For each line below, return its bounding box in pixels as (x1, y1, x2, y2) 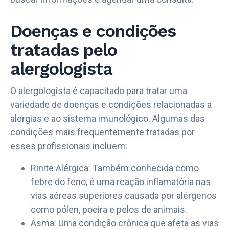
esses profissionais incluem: (10, 140, 127, 151)
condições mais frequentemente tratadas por (10, 126, 195, 138)
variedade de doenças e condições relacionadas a (10, 99, 212, 110)
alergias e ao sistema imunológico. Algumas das (10, 112, 205, 124)
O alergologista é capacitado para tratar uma (10, 85, 187, 96)
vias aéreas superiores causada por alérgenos (31, 190, 217, 201)
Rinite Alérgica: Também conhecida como (31, 162, 199, 173)
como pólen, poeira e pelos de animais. (31, 203, 187, 215)
